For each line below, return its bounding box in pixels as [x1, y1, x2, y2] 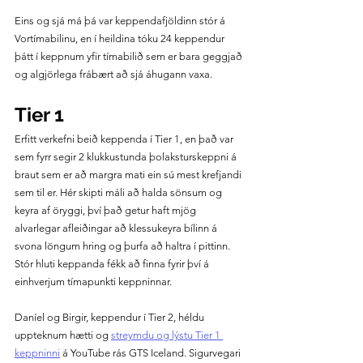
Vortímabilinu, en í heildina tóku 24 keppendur [15, 32, 227, 45]
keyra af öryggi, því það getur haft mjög [15, 203, 199, 216]
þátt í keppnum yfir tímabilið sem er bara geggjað [15, 49, 245, 62]
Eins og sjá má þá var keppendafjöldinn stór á [15, 14, 228, 27]
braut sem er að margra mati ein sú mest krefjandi [15, 168, 244, 181]
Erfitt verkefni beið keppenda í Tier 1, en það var [15, 132, 236, 145]
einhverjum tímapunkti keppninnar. [15, 275, 174, 288]
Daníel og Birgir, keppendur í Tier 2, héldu [15, 310, 207, 323]
